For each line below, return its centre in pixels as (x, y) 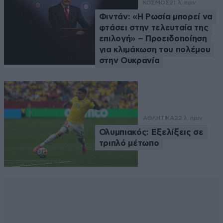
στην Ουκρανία (129, 60)
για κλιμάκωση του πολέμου (155, 49)
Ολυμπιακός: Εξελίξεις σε (151, 132)
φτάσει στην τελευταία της (154, 27)
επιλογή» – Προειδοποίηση (153, 38)
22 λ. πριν (188, 118)
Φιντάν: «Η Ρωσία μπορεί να (156, 16)
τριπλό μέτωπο (129, 143)
